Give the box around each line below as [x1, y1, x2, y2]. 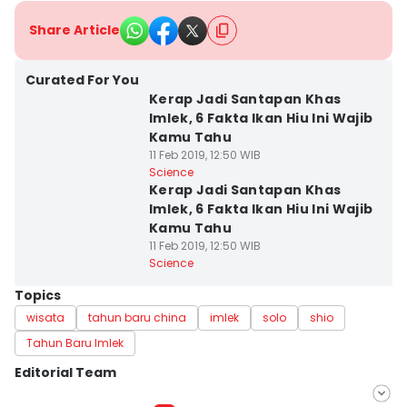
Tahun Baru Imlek [26, 335, 124, 351]
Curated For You [25, 71, 139, 89]
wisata [26, 310, 65, 325]
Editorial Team [15, 363, 116, 382]
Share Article [29, 21, 120, 39]
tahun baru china [88, 310, 186, 325]
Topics [15, 286, 61, 304]
